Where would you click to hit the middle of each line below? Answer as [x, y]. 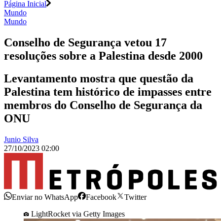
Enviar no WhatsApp [45, 197]
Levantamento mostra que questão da [99, 79]
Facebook [101, 197]
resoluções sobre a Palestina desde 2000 [103, 55]
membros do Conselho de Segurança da [103, 105]
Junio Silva [21, 140]
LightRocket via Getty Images [78, 214]
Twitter [135, 197]
